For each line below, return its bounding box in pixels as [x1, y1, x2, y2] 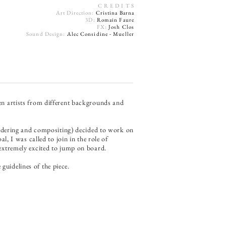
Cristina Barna [94, 9, 134, 16]
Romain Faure [96, 16, 134, 23]
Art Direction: [56, 9, 94, 16]
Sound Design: [26, 30, 67, 37]
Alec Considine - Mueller [67, 30, 134, 37]
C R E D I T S [97, 2, 134, 9]
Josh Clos [108, 23, 134, 30]
